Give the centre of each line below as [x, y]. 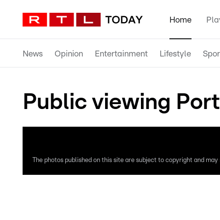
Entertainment [121, 54]
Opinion [69, 54]
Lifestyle [175, 54]
